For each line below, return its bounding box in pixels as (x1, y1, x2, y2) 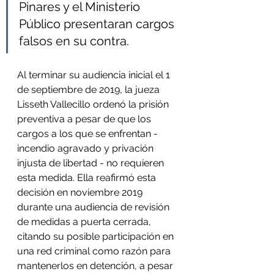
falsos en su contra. (19, 34, 132, 48)
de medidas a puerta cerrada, (17, 216, 154, 228)
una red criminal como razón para (17, 245, 173, 257)
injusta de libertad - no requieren (17, 157, 166, 169)
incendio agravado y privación (17, 143, 156, 154)
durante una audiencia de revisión (17, 201, 172, 213)
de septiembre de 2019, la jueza (17, 84, 162, 95)
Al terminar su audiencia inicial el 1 (17, 69, 172, 81)
